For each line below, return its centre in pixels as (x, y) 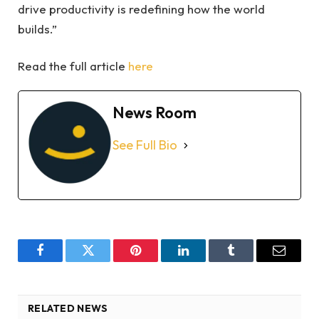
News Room (155, 113)
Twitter (105, 261)
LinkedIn (206, 261)
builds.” (39, 29)
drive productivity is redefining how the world (141, 9)
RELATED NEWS (68, 309)
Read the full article (73, 66)
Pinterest (157, 261)
